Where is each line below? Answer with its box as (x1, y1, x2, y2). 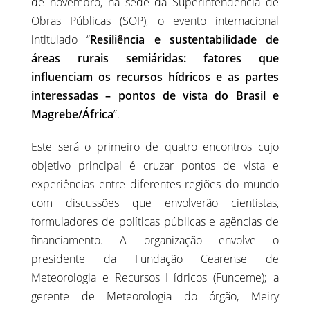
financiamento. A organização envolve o (31, 232, 279, 248)
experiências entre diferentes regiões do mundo (31, 176, 279, 192)
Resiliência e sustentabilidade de (90, 32, 279, 48)
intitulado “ (31, 32, 91, 48)
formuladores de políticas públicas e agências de (31, 214, 279, 230)
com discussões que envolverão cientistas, (31, 195, 279, 211)
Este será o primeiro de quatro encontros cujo (31, 139, 279, 155)
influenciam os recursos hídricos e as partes (31, 69, 279, 85)
